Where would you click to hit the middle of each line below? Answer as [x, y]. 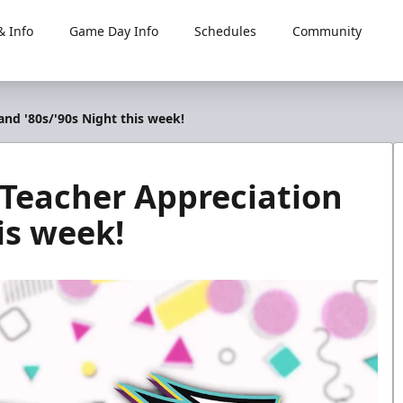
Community [327, 31]
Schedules [225, 31]
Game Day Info [113, 31]
